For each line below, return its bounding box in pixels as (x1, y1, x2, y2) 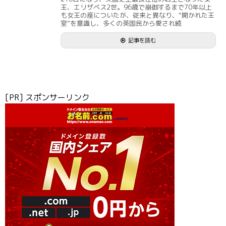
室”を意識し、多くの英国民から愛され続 (61, 18, 182, 28)
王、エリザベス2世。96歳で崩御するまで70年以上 (61, 2, 212, 12)
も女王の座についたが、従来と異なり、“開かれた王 (61, 10, 214, 20)
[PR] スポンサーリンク (5, 91, 90, 103)
